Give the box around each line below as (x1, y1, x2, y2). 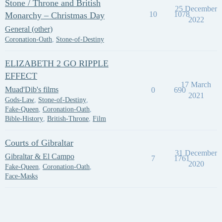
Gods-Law (5, 96, 34, 104)
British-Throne (47, 115, 89, 122)
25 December (175, 4, 217, 13)
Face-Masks (5, 172, 38, 180)
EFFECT (5, 71, 37, 81)
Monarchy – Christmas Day (5, 10, 105, 20)
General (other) (5, 25, 53, 33)
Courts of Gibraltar (5, 138, 73, 148)
